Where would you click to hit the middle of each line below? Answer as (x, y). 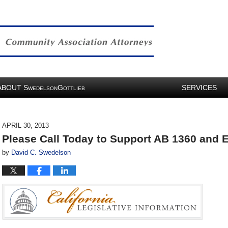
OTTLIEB (74, 88)
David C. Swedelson (41, 152)
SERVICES (199, 88)
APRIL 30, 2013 (25, 125)
